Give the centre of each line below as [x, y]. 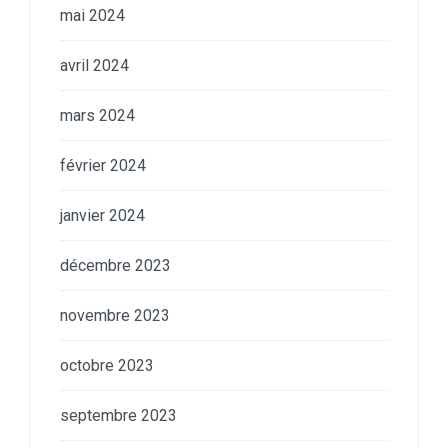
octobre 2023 [107, 365]
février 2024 [103, 165]
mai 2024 [92, 15]
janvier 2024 [102, 215]
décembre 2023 [115, 265]
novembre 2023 [115, 315]
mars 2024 [97, 115]
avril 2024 [94, 65]
